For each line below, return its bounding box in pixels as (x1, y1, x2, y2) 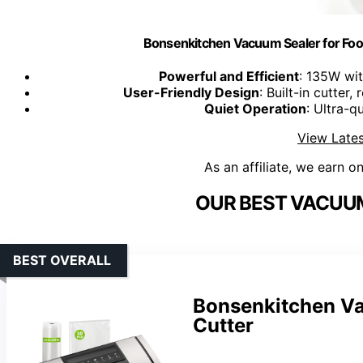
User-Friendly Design (123, 84, 259, 101)
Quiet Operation (204, 100, 306, 117)
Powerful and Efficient (158, 68, 299, 85)
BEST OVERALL (13, 252, 111, 269)
